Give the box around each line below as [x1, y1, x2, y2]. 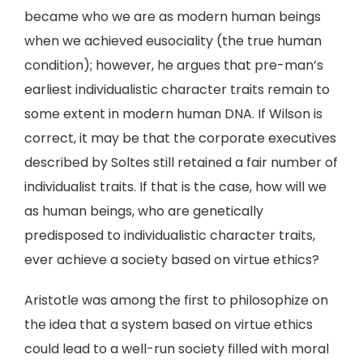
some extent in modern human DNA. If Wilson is [24, 105, 322, 123]
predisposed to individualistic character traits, [24, 226, 315, 245]
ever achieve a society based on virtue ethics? [24, 250, 319, 269]
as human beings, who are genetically [24, 202, 263, 220]
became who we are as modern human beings [24, 7, 321, 26]
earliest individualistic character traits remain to [24, 80, 330, 99]
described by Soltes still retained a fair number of [24, 153, 338, 172]
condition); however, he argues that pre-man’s [24, 56, 323, 75]
